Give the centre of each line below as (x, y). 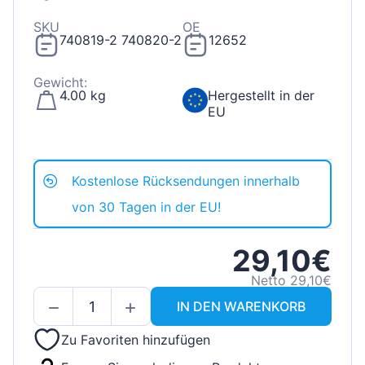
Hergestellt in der (261, 96)
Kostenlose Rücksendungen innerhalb (186, 181)
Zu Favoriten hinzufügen (136, 340)
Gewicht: (60, 83)
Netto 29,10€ (291, 281)
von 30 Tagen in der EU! (147, 207)
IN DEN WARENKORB (241, 307)
